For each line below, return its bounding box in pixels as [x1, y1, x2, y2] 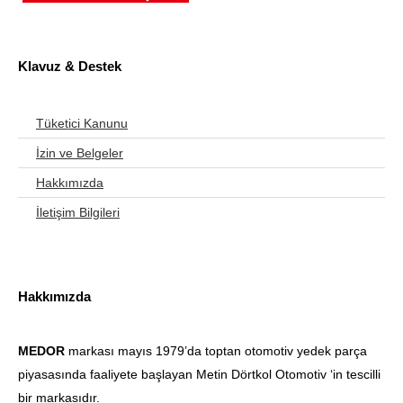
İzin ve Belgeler [36, 145, 123, 160]
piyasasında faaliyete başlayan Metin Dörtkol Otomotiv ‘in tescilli [18, 366, 381, 381]
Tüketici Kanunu [36, 115, 128, 130]
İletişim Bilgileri [36, 204, 120, 219]
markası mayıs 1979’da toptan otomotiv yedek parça [65, 343, 367, 358]
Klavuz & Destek [18, 58, 121, 74]
